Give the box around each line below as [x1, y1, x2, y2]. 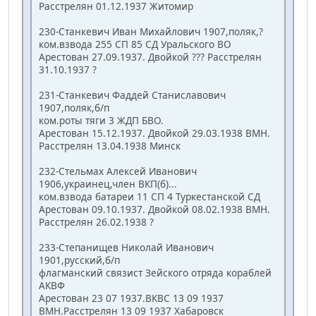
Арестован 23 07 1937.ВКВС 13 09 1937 [39, 291, 224, 305]
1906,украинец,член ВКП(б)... [39, 177, 177, 191]
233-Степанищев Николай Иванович [39, 241, 214, 255]
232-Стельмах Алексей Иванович [39, 164, 197, 178]
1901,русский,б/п [39, 253, 120, 267]
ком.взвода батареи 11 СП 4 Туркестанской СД [39, 190, 260, 204]
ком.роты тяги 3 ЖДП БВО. [39, 114, 164, 128]
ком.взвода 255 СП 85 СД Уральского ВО [39, 37, 231, 51]
